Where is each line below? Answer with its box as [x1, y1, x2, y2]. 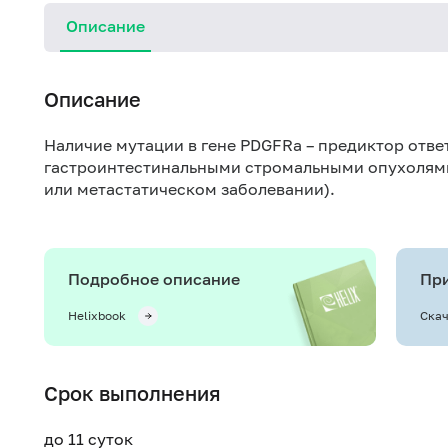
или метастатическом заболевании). [44, 179, 335, 199]
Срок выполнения [44, 381, 221, 405]
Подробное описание [68, 269, 240, 289]
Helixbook [68, 308, 126, 323]
